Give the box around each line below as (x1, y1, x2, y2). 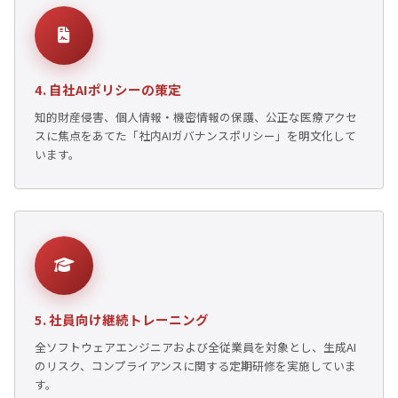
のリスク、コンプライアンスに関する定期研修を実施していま (35, 356, 356, 374)
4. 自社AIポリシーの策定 (35, 79, 181, 99)
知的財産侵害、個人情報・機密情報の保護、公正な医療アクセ (35, 107, 357, 125)
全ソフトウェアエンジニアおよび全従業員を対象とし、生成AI (35, 338, 356, 355)
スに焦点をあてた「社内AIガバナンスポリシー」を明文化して (35, 126, 356, 144)
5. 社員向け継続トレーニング (35, 309, 209, 329)
